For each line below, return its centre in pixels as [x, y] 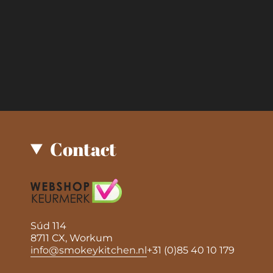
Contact [83, 149]
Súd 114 [48, 225]
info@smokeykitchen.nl [89, 250]
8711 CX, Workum [72, 238]
